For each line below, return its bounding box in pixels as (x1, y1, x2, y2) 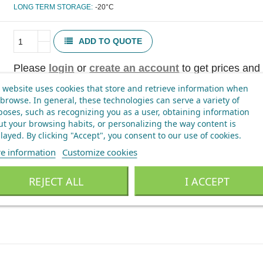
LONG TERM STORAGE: (14, 3, 93, 12)
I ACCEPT (184, 174, 230, 188)
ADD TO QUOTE (76, 36, 142, 46)
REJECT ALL (28, 174, 83, 188)
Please (14, 62, 49, 74)
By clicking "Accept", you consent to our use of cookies (26, 129, 239, 140)
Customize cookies (62, 146, 137, 157)
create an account (89, 62, 180, 74)
